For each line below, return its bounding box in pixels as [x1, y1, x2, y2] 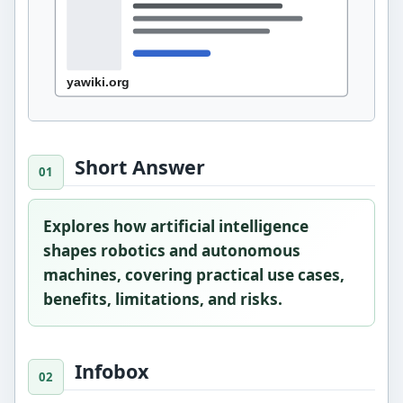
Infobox [75, 358, 149, 385]
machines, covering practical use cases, [43, 264, 345, 285]
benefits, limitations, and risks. [43, 288, 283, 309]
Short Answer [75, 153, 206, 180]
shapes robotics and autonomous [43, 239, 301, 261]
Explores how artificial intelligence [43, 215, 309, 237]
